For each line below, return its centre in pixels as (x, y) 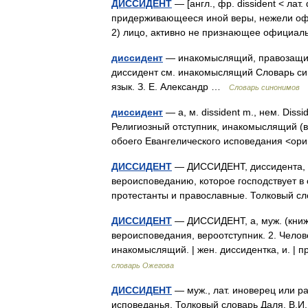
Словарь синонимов (264, 87)
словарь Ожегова (143, 265)
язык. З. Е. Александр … (170, 87)
